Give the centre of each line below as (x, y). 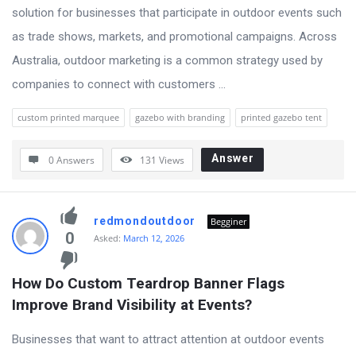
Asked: (107, 238)
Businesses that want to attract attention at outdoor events (168, 339)
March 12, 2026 (154, 238)
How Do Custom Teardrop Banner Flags (148, 283)
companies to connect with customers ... (119, 84)
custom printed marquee (68, 117)
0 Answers (72, 160)
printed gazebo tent (281, 117)
